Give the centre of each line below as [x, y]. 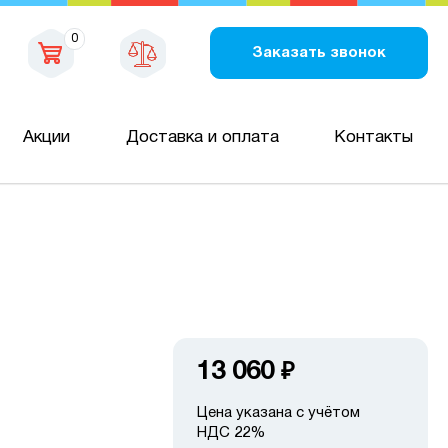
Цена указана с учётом [278, 413]
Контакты [373, 137]
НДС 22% [231, 433]
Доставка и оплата [202, 137]
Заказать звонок [319, 52]
